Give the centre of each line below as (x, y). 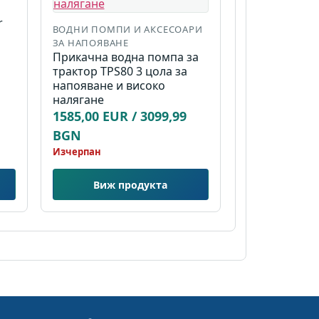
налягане (78, 100)
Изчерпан (77, 152)
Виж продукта (131, 184)
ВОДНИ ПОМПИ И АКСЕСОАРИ (127, 30)
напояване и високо (109, 86)
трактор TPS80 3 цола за (120, 72)
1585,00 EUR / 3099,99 (119, 116)
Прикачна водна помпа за (125, 57)
